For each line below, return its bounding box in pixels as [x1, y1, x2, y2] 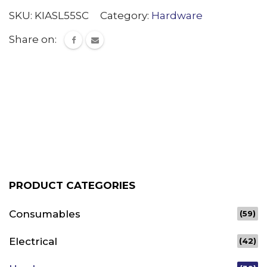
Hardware [151, 9, 203, 21]
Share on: [9, 33, 57, 45]
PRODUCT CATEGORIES [9, 179, 135, 191]
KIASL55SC [35, 9, 89, 21]
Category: [100, 9, 151, 21]
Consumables [9, 207, 80, 220]
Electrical [9, 235, 57, 247]
